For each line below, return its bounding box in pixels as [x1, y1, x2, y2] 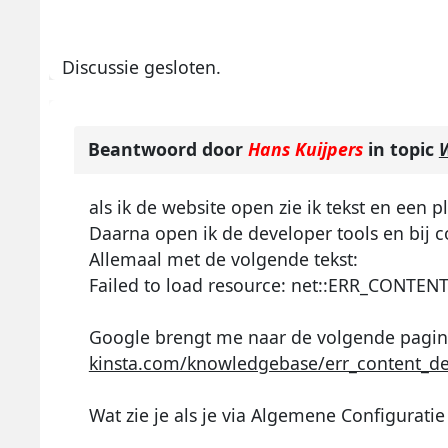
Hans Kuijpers [247, 137, 363, 162]
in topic [362, 137, 439, 162]
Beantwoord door [87, 137, 248, 162]
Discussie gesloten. [62, 54, 222, 79]
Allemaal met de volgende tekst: [88, 247, 358, 272]
